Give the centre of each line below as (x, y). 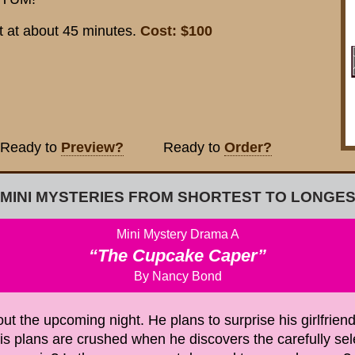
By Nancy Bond (177, 276)
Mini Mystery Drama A (177, 234)
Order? (248, 147)
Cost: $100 (176, 31)
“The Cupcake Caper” (177, 256)
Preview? (92, 147)
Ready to (174, 147)
